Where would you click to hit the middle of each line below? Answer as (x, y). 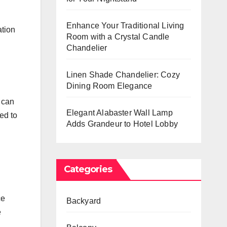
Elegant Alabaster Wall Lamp (119, 112)
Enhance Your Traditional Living (125, 25)
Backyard (84, 201)
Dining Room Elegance (109, 86)
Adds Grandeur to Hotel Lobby (122, 124)
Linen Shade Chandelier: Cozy (123, 74)
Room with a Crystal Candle (118, 36)
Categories (88, 169)
